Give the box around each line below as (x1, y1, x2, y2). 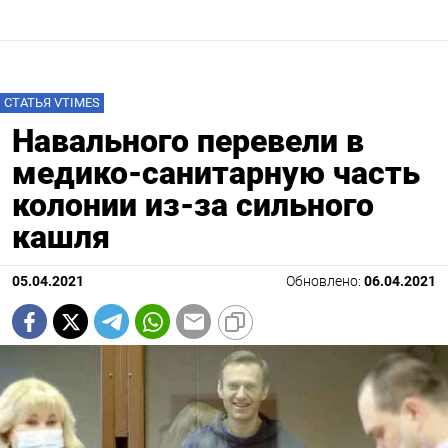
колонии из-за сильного (12, 186, 374, 225)
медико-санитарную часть (12, 154, 420, 193)
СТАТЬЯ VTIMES (4, 95, 100, 111)
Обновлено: (286, 273, 364, 291)
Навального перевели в (12, 122, 364, 161)
